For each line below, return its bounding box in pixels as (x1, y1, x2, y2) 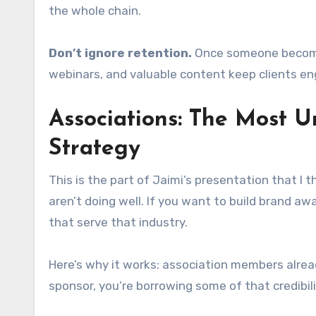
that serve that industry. (49, 214, 188, 229)
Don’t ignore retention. (49, 45, 192, 60)
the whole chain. (49, 3, 141, 18)
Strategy (49, 137, 140, 160)
